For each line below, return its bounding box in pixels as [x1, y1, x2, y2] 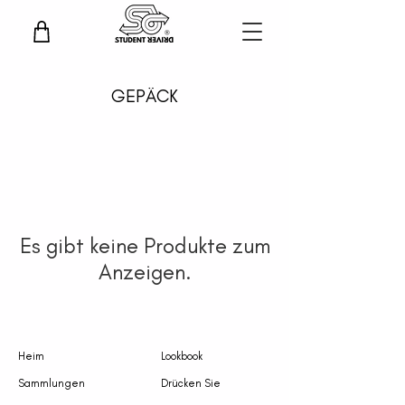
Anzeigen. [98, 259, 192, 285]
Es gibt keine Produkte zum [19, 232, 270, 259]
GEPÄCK [111, 85, 178, 107]
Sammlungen [18, 377, 85, 390]
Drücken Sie [161, 377, 221, 390]
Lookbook [161, 350, 202, 363]
